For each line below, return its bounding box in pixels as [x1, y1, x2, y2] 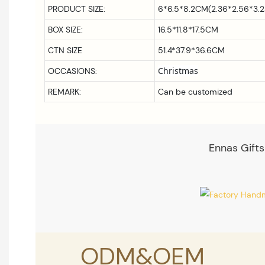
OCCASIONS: [47, 65, 97, 76]
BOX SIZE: [47, 24, 83, 35]
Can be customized [157, 86, 232, 97]
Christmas [157, 64, 198, 76]
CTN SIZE [47, 44, 82, 56]
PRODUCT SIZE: [47, 3, 105, 14]
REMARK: [47, 86, 81, 97]
